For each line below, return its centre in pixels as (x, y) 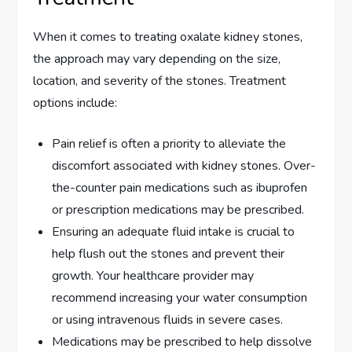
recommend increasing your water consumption (180, 298)
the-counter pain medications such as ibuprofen (180, 188)
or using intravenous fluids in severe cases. (168, 320)
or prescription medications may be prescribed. (178, 210)
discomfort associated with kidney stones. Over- (184, 166)
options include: (75, 103)
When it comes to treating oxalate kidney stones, (168, 37)
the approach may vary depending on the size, (157, 59)
